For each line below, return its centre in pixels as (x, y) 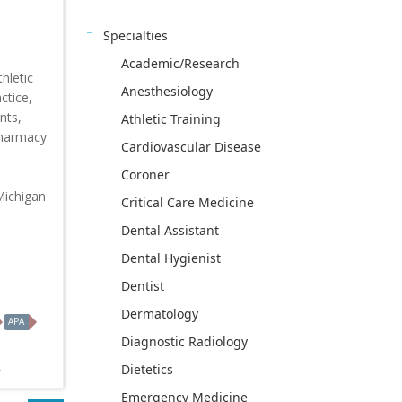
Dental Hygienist (171, 258)
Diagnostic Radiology (184, 342)
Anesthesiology (167, 92)
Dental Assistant (170, 231)
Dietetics (147, 370)
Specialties (135, 36)
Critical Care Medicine (188, 203)
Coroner (145, 175)
